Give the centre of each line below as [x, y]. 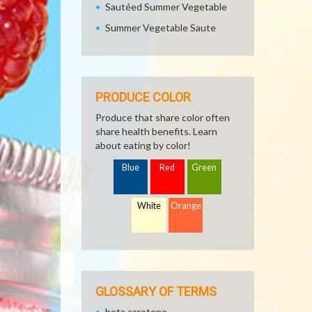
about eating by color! [143, 145]
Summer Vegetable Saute [161, 28]
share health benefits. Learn [156, 131]
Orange [186, 206]
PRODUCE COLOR [143, 97]
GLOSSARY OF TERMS [156, 291]
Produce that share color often [163, 117]
